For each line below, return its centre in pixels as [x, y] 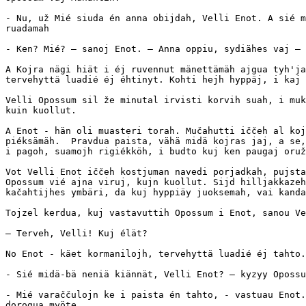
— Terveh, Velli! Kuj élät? [76, 234]
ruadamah [27, 29]
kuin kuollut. [41, 111]
